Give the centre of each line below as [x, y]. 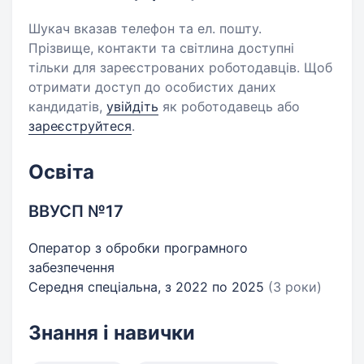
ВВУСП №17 [76, 211]
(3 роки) [295, 287]
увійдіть [132, 106]
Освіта [61, 172]
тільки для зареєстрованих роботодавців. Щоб [180, 67]
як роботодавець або [229, 106]
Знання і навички [112, 333]
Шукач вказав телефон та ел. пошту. [145, 28]
